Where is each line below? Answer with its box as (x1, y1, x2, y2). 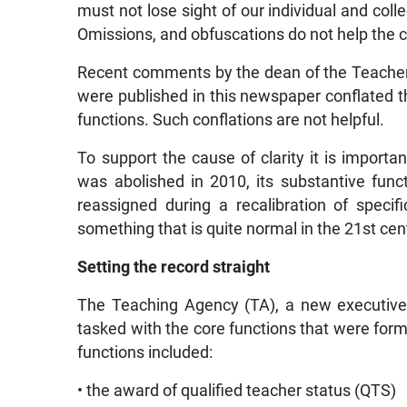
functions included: (77, 342, 213, 362)
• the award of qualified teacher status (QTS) (77, 381, 397, 400)
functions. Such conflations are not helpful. (77, 110, 385, 129)
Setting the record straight (77, 257, 271, 276)
